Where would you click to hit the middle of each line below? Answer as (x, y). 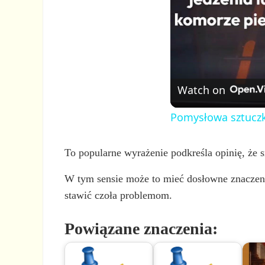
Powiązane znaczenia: (141, 228)
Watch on (201, 90)
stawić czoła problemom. (119, 195)
